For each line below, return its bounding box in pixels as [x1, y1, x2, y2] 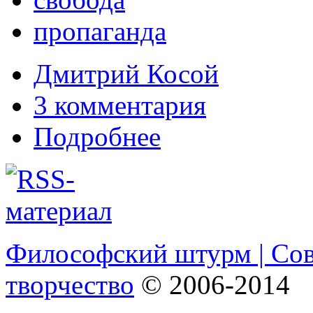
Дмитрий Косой [34, 58, 219, 89]
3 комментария [34, 89, 206, 120]
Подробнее [34, 121, 161, 152]
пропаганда [34, 15, 166, 46]
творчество [6, 269, 134, 300]
